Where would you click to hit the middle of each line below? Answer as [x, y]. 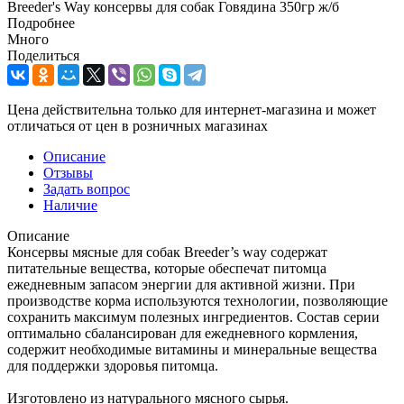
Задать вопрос [87, 188]
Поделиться [43, 55]
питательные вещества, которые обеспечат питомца [167, 268]
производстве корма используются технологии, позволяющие [197, 300]
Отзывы [68, 172]
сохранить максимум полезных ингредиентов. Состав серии [193, 317]
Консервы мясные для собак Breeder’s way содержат [167, 252]
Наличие [70, 205]
